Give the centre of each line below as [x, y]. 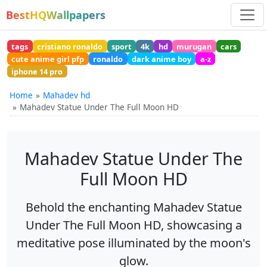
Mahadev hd [66, 95]
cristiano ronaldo [70, 46]
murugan [194, 46]
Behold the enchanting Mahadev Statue [133, 207]
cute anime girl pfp [48, 59]
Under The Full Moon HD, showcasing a [133, 225]
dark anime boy [161, 59]
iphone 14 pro [37, 71]
